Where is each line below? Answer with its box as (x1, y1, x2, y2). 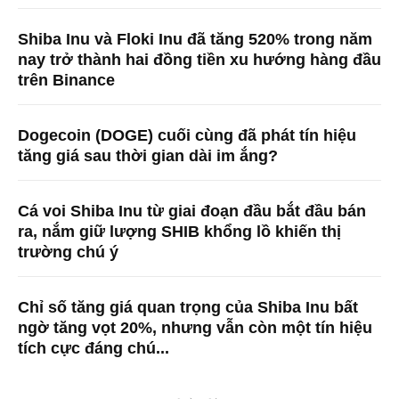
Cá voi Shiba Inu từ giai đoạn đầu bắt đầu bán (18, 201, 366, 220)
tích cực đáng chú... (18, 338, 169, 357)
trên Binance (18, 70, 115, 89)
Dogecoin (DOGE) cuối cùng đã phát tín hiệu (18, 126, 356, 144)
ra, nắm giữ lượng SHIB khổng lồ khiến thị (18, 222, 341, 240)
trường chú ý (18, 242, 118, 261)
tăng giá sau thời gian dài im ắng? (18, 146, 278, 165)
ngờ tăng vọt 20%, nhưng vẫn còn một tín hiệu (18, 318, 372, 337)
